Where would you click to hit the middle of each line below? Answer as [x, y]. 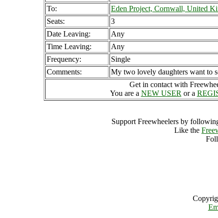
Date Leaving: [69, 34]
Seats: [56, 21]
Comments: [64, 72]
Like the [188, 130]
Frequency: [64, 59]
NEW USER [161, 93]
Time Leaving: [69, 46]
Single [121, 59]
